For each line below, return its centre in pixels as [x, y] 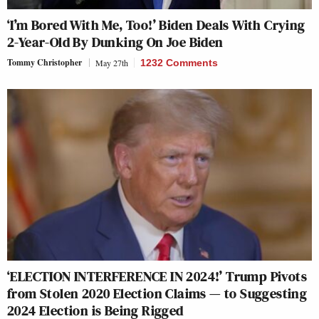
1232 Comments [179, 62]
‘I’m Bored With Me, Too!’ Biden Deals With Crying [156, 25]
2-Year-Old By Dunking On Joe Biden [115, 42]
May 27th [112, 62]
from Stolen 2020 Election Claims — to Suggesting [157, 293]
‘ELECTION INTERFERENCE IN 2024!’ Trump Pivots [157, 276]
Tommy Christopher [45, 62]
